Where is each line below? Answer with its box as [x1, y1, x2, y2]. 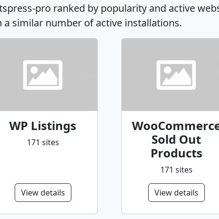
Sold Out [152, 131, 201, 147]
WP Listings [9, 117, 76, 133]
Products [150, 144, 202, 161]
